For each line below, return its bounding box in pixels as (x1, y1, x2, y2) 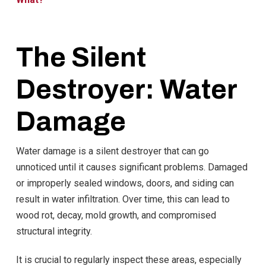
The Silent (15, 43, 146, 73)
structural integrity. (15, 226, 92, 237)
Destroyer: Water (15, 75, 237, 105)
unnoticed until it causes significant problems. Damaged (15, 161, 248, 173)
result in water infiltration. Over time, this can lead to (15, 194, 230, 205)
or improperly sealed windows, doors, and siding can (15, 178, 234, 189)
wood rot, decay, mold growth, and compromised (15, 210, 216, 221)
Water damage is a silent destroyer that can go (15, 145, 209, 157)
